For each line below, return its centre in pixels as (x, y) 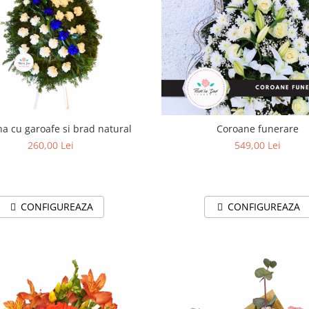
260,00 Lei (51, 145)
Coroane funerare (258, 128)
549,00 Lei (258, 145)
